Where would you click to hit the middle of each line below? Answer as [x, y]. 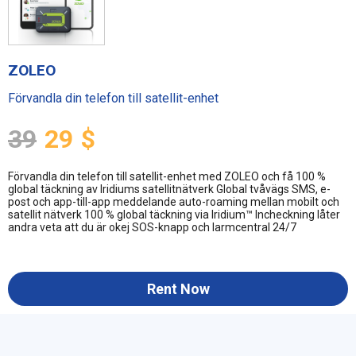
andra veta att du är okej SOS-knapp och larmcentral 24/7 [152, 228]
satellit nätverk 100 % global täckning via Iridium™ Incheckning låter [174, 215]
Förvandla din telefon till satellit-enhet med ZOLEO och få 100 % [167, 177]
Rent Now [178, 289]
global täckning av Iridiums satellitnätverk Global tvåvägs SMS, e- [169, 190]
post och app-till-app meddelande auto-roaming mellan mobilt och [174, 202]
